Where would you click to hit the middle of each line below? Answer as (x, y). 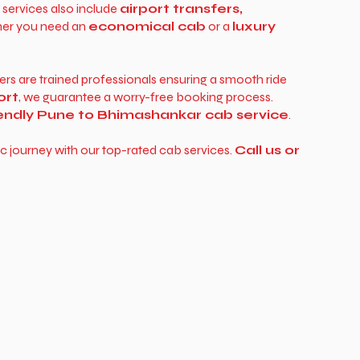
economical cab (147, 26)
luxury (254, 26)
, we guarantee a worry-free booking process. (145, 97)
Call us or (267, 150)
